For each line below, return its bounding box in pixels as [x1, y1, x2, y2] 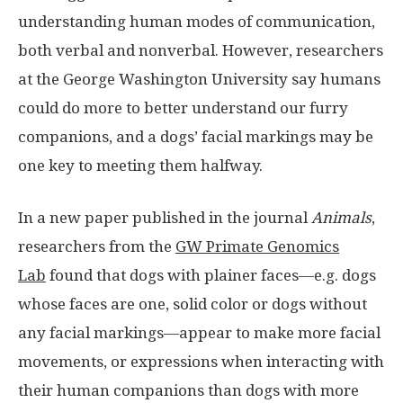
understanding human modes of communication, [18, 12, 375, 31]
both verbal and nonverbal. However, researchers [18, 40, 383, 59]
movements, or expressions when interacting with [18, 352, 384, 371]
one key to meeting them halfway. [18, 156, 263, 175]
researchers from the [18, 237, 175, 255]
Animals [311, 208, 372, 227]
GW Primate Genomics [175, 237, 339, 255]
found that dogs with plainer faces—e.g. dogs [46, 265, 376, 284]
